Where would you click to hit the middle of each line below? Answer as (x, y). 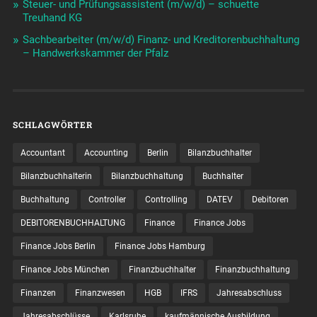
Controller (107, 199)
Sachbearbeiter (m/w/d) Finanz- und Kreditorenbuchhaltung (161, 39)
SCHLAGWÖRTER (52, 124)
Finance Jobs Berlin (58, 246)
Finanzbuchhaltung (252, 269)
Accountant (42, 152)
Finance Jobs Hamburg (160, 246)
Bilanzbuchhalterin (56, 176)
